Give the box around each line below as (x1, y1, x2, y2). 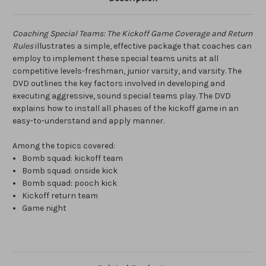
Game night (22, 203, 67, 214)
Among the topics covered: (12, 141, 115, 151)
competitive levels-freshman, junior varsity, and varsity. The (12, 66, 242, 77)
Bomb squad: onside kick (22, 166, 118, 176)
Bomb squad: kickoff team (22, 153, 123, 164)
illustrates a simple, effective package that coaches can (33, 41, 252, 52)
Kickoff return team (22, 191, 99, 201)
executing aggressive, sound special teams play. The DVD (12, 91, 231, 102)
